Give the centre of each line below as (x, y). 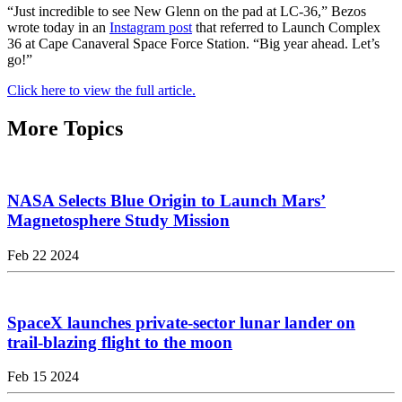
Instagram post (151, 27)
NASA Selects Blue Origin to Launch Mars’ (166, 201)
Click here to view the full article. (101, 90)
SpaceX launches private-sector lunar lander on (181, 322)
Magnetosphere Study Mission (118, 221)
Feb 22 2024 (43, 255)
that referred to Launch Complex (286, 27)
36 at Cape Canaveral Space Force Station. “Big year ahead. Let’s (193, 43)
